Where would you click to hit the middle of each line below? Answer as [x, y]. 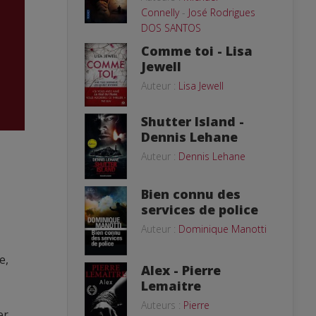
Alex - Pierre [181, 270]
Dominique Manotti [223, 229]
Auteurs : [162, 305]
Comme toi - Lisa [197, 50]
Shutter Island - [193, 121]
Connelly [160, 12]
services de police [200, 209]
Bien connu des [191, 194]
